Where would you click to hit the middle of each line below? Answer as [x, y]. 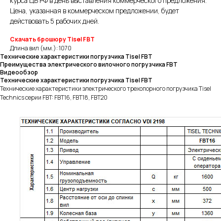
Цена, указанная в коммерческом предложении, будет [94, 11]
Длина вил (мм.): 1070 [41, 48]
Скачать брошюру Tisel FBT [52, 39]
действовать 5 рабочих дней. [55, 21]
